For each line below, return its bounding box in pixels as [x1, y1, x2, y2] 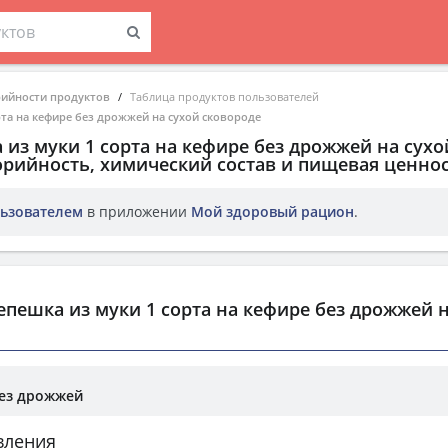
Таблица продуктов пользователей [130, 89, 319, 104]
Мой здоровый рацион [191, 202, 354, 221]
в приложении [83, 202, 191, 221]
